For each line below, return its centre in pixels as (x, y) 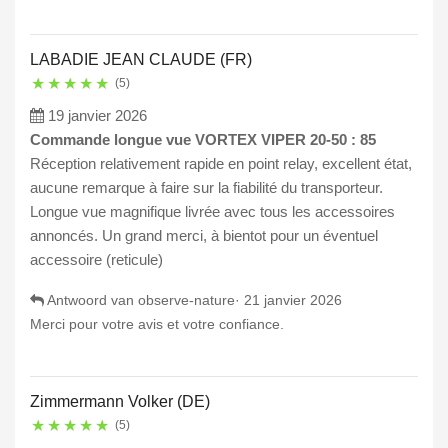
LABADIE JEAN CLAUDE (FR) (141, 60)
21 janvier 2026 (293, 300)
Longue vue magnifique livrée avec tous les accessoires (212, 212)
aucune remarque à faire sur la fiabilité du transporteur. (206, 188)
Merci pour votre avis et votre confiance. (157, 324)
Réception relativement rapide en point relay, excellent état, (221, 164)
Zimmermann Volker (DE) (120, 402)
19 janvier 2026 (97, 116)
